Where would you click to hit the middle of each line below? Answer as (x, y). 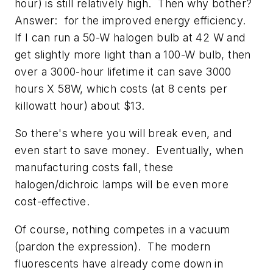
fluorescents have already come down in (119, 263)
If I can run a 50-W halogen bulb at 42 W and (130, 37)
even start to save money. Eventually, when (129, 151)
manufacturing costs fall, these (94, 168)
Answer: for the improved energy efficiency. (132, 20)
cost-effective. (52, 202)
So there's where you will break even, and (123, 133)
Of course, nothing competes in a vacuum (122, 229)
